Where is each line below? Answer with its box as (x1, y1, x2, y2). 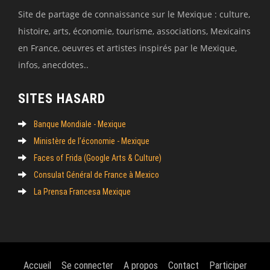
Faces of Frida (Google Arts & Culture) (34, 152, 162, 163)
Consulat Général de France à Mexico (34, 169, 159, 180)
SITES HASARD (18, 90, 105, 106)
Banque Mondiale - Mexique (34, 119, 126, 129)
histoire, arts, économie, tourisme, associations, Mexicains (18, 25, 251, 37)
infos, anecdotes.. (18, 58, 89, 71)
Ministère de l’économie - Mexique (34, 136, 149, 146)
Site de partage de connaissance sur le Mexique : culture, (18, 8, 250, 20)
